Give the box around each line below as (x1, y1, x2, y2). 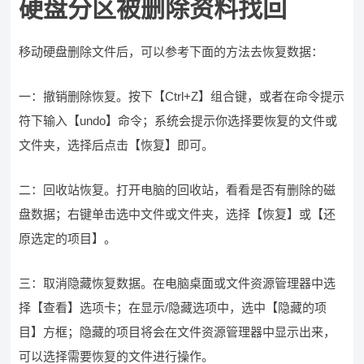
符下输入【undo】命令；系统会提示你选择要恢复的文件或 (19, 114, 338, 128)
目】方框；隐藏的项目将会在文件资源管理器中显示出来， (19, 325, 336, 339)
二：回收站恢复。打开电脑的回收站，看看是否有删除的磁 (19, 183, 336, 197)
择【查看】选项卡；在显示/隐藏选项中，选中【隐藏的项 (19, 301, 327, 314)
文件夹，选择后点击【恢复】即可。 (19, 138, 214, 152)
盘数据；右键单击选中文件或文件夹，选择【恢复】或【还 (19, 207, 336, 221)
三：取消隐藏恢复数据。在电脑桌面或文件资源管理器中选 (19, 276, 336, 290)
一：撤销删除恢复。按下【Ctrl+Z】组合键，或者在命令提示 (19, 89, 345, 103)
